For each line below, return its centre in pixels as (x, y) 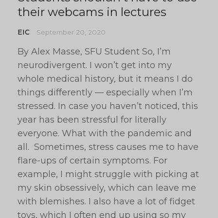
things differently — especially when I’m (105, 92)
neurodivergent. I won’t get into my (95, 65)
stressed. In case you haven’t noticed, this (108, 106)
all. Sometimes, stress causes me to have (108, 147)
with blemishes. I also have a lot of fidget (106, 201)
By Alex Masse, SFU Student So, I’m (94, 52)
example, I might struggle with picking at (108, 174)
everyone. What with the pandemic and (105, 133)
